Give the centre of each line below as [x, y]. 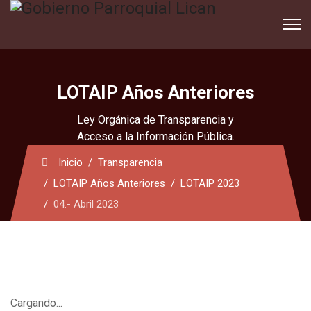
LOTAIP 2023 [210, 183]
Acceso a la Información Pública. [155, 136]
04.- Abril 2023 [86, 204]
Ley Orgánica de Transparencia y [155, 120]
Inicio [70, 162]
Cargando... [36, 303]
